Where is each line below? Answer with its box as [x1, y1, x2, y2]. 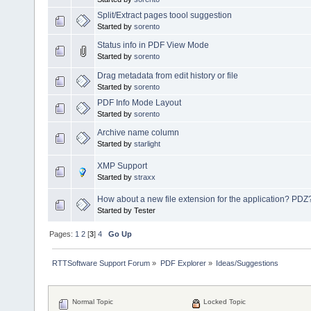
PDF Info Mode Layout [97, 97, 181, 108]
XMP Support [97, 160, 147, 171]
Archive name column [97, 127, 179, 137]
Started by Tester [97, 205, 155, 215]
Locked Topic [201, 298, 246, 306]
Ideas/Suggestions [215, 258, 278, 267]
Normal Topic [70, 298, 114, 306]
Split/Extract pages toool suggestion [97, 10, 232, 20]
